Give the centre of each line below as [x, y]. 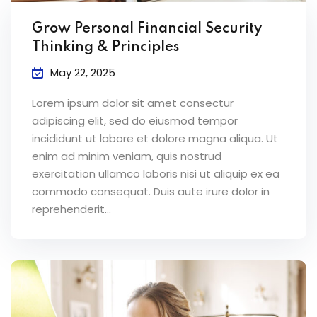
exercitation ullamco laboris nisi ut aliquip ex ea [156, 173]
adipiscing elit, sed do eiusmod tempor [135, 120]
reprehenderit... [71, 209]
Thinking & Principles [105, 47]
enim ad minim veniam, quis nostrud [127, 156]
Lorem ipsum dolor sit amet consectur [133, 103]
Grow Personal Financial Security [147, 29]
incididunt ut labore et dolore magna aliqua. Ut [155, 138]
